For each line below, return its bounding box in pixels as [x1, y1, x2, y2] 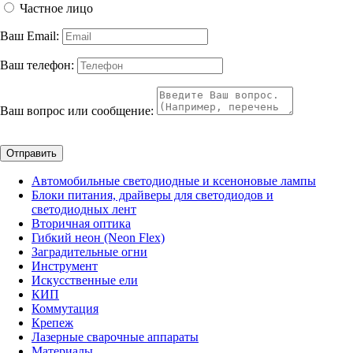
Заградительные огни [32, 244, 147, 258]
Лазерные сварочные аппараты [32, 329, 199, 344]
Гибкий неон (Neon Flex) [32, 230, 165, 244]
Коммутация [32, 301, 98, 315]
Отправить [6, 147, 57, 159]
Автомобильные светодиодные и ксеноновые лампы [32, 173, 316, 188]
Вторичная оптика [32, 216, 131, 230]
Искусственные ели [32, 273, 138, 287]
